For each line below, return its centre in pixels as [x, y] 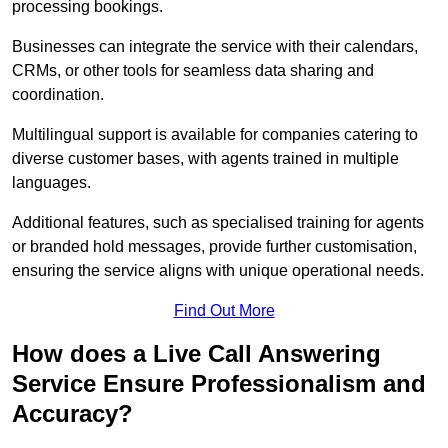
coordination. [60, 95]
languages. [53, 183]
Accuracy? [72, 414]
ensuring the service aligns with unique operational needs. [218, 271]
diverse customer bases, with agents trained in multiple [205, 159]
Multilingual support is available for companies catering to [215, 135]
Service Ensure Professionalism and [219, 384]
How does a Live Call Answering [196, 354]
